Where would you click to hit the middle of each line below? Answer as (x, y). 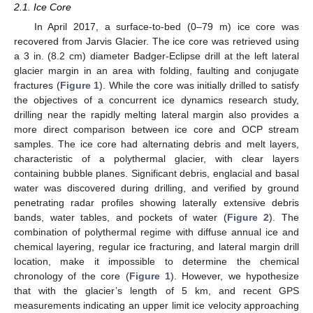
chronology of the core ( (72, 276)
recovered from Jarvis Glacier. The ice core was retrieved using (156, 42)
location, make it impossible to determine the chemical (156, 262)
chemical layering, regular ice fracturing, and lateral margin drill (156, 247)
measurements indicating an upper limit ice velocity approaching (156, 306)
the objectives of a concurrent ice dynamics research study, (156, 100)
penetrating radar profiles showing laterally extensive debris (156, 203)
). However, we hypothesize (234, 276)
